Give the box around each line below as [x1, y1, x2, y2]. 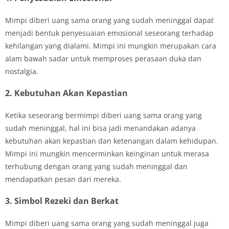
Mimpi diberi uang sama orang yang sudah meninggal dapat [5, 15, 214, 25]
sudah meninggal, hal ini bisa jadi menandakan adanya [5, 123, 196, 133]
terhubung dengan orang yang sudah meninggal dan [5, 161, 188, 171]
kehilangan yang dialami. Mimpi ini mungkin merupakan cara [5, 40, 216, 51]
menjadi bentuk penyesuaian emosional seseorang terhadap [5, 28, 214, 38]
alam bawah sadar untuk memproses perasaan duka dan [5, 53, 201, 63]
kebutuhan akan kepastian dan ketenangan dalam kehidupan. [5, 135, 218, 146]
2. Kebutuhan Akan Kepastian [5, 87, 128, 99]
